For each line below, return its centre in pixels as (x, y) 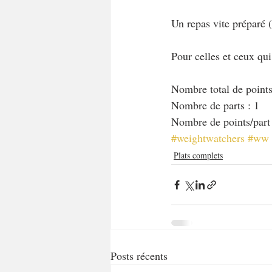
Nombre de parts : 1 (215, 105)
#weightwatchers (208, 138)
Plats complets (198, 155)
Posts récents (139, 256)
